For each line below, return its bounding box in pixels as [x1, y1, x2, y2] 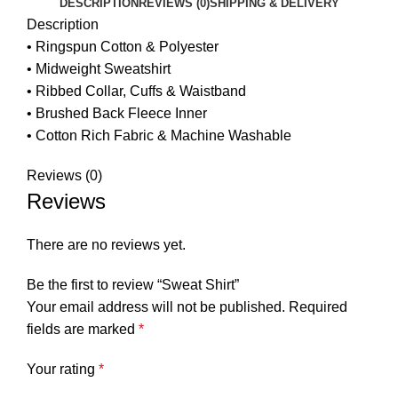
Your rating [27, 361, 99, 377]
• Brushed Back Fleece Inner [27, 105, 207, 121]
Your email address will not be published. [27, 298, 285, 314]
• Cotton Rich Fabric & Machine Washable [27, 127, 291, 143]
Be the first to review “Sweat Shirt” [27, 276, 239, 292]
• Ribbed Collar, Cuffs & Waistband [27, 83, 246, 99]
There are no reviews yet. [27, 236, 186, 252]
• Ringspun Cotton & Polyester [27, 38, 219, 54]
